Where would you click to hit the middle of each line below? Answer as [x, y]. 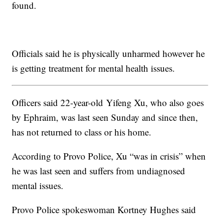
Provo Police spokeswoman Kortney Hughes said [104, 210]
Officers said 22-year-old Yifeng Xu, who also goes [108, 103]
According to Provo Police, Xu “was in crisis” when [109, 156]
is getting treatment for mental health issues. [94, 68]
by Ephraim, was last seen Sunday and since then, [105, 117]
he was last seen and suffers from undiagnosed [99, 171]
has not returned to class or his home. [82, 132]
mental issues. [38, 186]
